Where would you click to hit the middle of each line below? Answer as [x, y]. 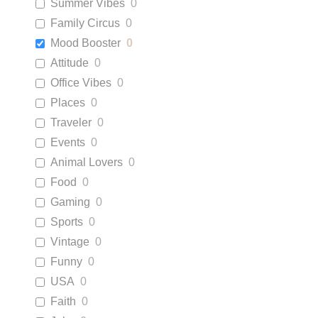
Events [68, 142]
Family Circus [85, 23]
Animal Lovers [87, 162]
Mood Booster [86, 43]
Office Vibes [81, 83]
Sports [67, 222]
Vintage [70, 242]
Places [68, 103]
